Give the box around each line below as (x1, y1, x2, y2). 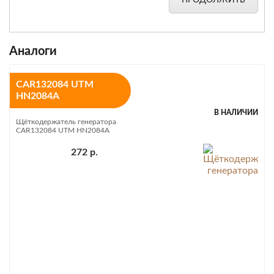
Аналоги (9, 45, 57, 57)
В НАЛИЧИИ (214, 109, 258, 116)
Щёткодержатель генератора (16, 118, 116, 125)
